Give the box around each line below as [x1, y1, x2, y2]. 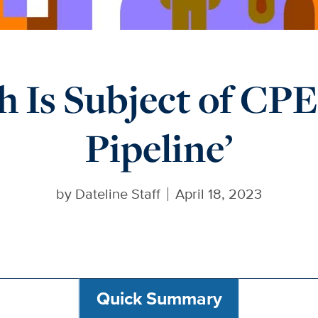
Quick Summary [96, 285, 222, 312]
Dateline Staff [75, 183, 161, 204]
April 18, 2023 [175, 183, 262, 204]
